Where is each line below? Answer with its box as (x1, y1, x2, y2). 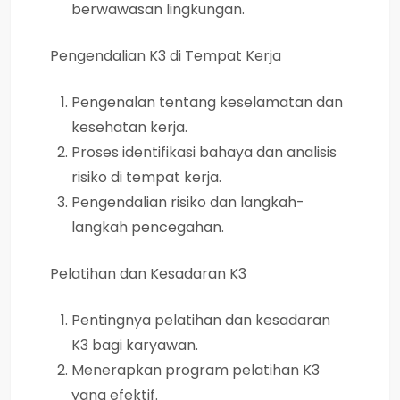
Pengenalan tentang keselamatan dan (71, 91, 343, 112)
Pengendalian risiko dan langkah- (71, 191, 304, 212)
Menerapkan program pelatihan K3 (71, 359, 320, 380)
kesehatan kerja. (71, 116, 187, 137)
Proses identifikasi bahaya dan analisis (71, 141, 337, 162)
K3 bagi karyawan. (71, 334, 198, 355)
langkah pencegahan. (71, 216, 224, 237)
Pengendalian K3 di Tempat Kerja (50, 45, 281, 66)
